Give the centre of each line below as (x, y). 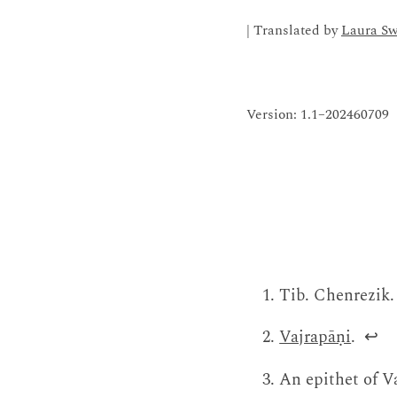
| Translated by (294, 31)
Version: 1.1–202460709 (318, 115)
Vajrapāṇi (315, 338)
